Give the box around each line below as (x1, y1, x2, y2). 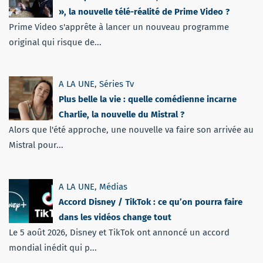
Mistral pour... (9, 139, 63, 150)
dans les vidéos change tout (59, 211, 171, 222)
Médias (99, 181, 127, 192)
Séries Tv (99, 78, 134, 89)
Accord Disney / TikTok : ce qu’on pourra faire (59, 196, 242, 207)
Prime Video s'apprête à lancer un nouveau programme (9, 21, 229, 32)
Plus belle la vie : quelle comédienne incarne (59, 93, 237, 104)
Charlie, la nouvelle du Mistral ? (59, 109, 184, 120)
